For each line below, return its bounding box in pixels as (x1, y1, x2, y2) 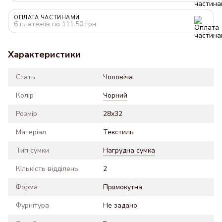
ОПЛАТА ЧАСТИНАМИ (14, 14, 80, 21)
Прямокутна (103, 182, 142, 192)
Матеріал (16, 127, 46, 137)
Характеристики (8, 49, 81, 60)
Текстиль (103, 127, 134, 137)
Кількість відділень (16, 164, 78, 173)
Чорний (103, 91, 127, 100)
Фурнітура (16, 201, 49, 210)
